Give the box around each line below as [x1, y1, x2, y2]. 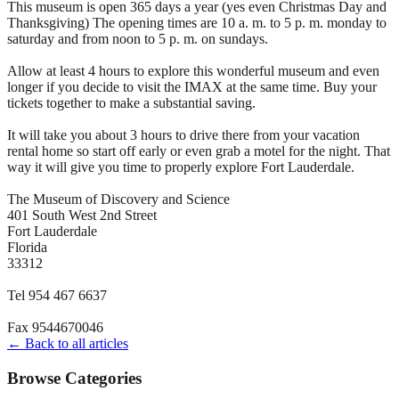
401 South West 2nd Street [7, 207, 157, 223]
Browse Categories [7, 368, 142, 387]
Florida [7, 239, 47, 255]
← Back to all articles [7, 335, 128, 351]
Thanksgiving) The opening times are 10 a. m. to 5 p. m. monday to [7, 14, 387, 30]
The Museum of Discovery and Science [7, 191, 230, 207]
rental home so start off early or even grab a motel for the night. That [7, 142, 390, 159]
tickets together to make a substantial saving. [7, 94, 256, 110]
